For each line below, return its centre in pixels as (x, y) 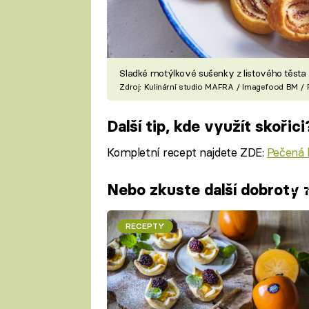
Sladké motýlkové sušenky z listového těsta (213, 73)
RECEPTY (145, 226)
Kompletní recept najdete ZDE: (187, 152)
